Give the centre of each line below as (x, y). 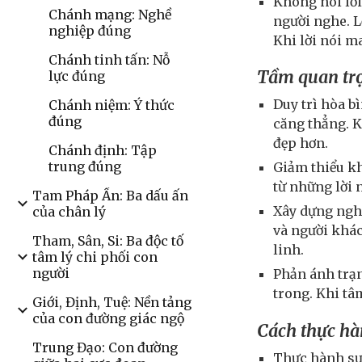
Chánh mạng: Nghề (110, 15)
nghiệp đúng (90, 31)
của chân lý (69, 212)
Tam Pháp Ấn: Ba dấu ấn (110, 196)
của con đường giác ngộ (108, 318)
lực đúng (77, 76)
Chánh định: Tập (103, 150)
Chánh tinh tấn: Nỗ (109, 60)
